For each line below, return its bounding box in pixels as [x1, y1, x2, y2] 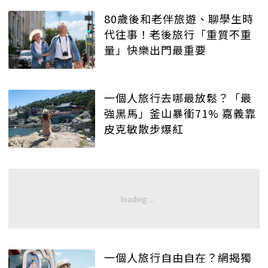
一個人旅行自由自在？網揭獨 [104, 249, 252, 265]
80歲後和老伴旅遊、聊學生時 [104, 11, 254, 27]
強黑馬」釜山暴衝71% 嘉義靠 [104, 105, 256, 121]
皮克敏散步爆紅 [104, 121, 184, 137]
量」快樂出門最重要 [104, 42, 206, 58]
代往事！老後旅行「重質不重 [104, 26, 252, 42]
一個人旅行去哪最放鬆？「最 [104, 90, 252, 106]
